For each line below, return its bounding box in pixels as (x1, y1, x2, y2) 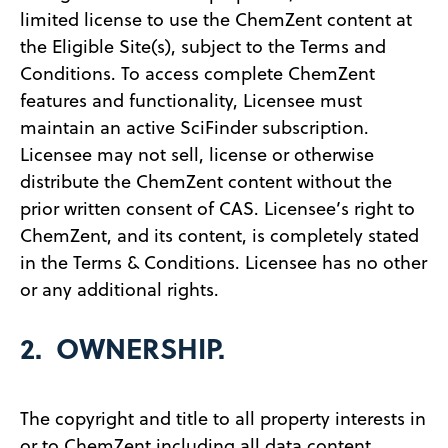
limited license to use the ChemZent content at (20, 6, 412, 32)
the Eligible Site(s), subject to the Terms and (20, 33, 386, 59)
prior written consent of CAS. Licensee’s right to (20, 195, 415, 221)
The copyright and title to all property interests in (20, 405, 426, 431)
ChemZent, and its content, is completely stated (20, 222, 419, 248)
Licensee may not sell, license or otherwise (20, 141, 374, 167)
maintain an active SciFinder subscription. (20, 114, 369, 140)
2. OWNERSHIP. (20, 326, 225, 368)
